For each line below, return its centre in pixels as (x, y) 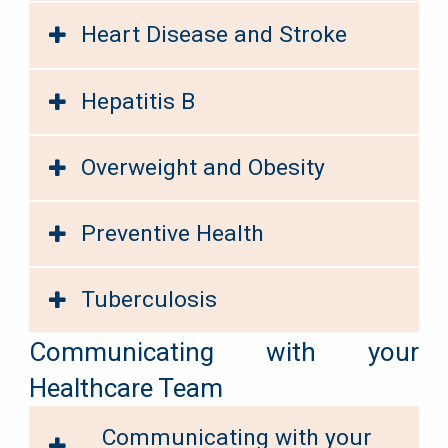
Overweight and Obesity (203, 167)
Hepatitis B (138, 101)
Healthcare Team (125, 388)
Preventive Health (173, 233)
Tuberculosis (149, 300)
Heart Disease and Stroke (214, 35)
